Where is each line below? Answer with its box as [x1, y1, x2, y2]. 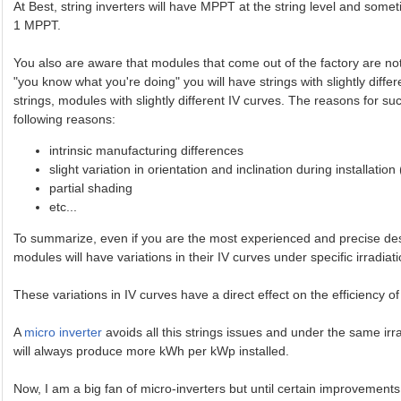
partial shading [49, 181, 133, 195]
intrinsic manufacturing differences [49, 143, 244, 158]
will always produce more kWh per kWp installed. [13, 344, 290, 358]
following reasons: [13, 112, 116, 126]
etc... [49, 200, 78, 214]
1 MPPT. [13, 18, 62, 32]
